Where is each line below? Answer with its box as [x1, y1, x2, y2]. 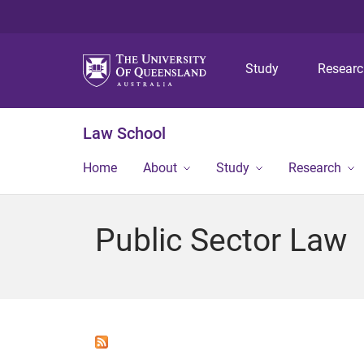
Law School [83, 123, 166, 143]
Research [288, 160, 341, 175]
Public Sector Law [95, 222, 347, 259]
